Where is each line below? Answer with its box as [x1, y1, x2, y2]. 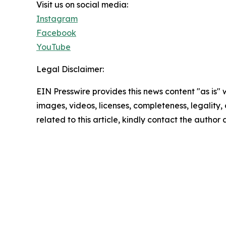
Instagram [36, 13, 78, 24]
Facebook [36, 27, 76, 38]
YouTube [36, 41, 71, 52]
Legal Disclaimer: [36, 64, 104, 74]
